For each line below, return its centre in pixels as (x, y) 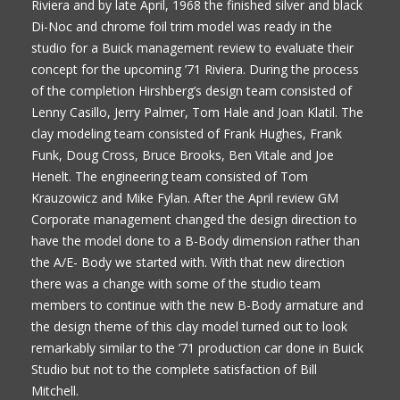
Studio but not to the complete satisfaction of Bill (174, 369)
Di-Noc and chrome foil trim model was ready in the (182, 26)
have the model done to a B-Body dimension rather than (196, 240)
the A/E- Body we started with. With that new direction (188, 262)
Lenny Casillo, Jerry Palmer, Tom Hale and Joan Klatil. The (197, 112)
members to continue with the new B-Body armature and (197, 304)
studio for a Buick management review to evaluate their (192, 47)
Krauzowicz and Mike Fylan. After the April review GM (185, 197)
